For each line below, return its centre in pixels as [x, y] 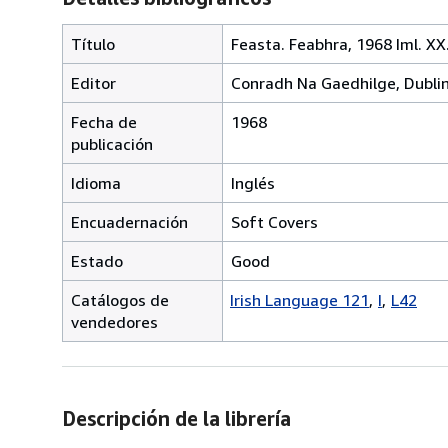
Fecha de [104, 121]
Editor [93, 82]
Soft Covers [274, 221]
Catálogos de [120, 299]
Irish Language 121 [299, 299]
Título [93, 43]
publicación [112, 143]
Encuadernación [129, 221]
